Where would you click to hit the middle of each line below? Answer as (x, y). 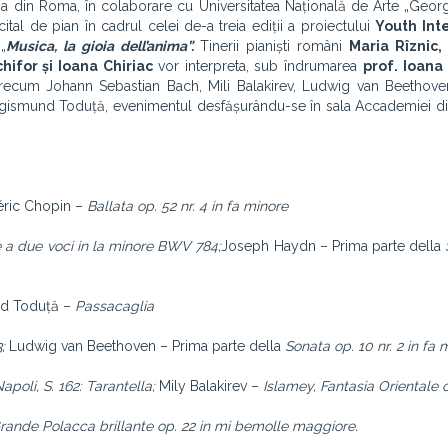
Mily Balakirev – (211, 386)
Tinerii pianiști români (274, 46)
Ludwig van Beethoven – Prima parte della (147, 346)
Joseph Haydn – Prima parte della (333, 246)
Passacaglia (114, 306)
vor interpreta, (206, 66)
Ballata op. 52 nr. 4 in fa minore (187, 206)
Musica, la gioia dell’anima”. (103, 46)
